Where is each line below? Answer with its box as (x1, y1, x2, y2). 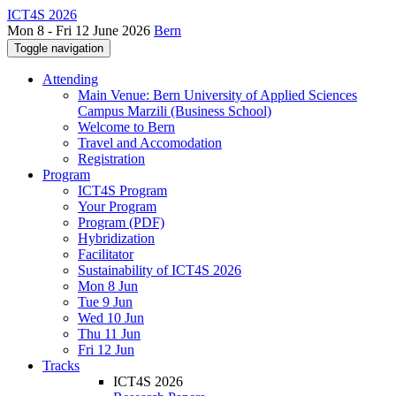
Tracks (42, 358, 80, 373)
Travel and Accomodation (78, 135, 222, 150)
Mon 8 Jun (78, 278, 138, 293)
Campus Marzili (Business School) (78, 103, 271, 118)
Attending (42, 72, 98, 87)
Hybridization (78, 231, 155, 246)
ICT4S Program (78, 183, 167, 198)
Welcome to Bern (78, 119, 175, 134)
